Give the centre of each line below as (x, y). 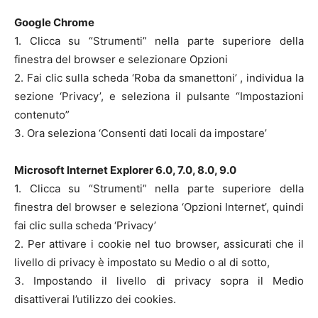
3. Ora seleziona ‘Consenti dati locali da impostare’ (141, 133)
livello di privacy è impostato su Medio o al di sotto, (142, 262)
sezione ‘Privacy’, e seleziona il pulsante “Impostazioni (159, 96)
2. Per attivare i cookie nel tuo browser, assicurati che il (159, 244)
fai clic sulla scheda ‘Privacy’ (85, 225)
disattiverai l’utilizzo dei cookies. (95, 299)
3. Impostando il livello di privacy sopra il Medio (159, 281)
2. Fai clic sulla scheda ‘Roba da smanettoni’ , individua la (159, 78)
